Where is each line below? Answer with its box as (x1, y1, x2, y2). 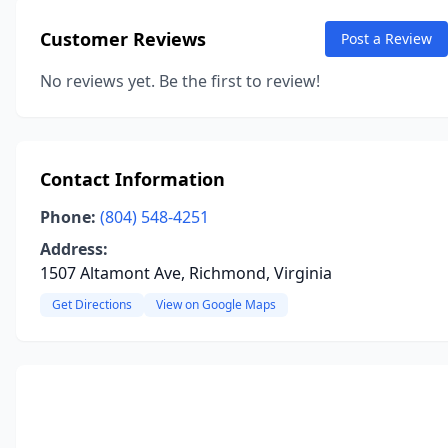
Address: (40, 238, 108, 260)
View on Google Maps (156, 296, 276, 313)
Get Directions (52, 296, 132, 313)
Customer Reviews (40, 27, 206, 51)
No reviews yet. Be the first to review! (40, 70, 320, 92)
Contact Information (40, 167, 225, 191)
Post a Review (341, 29, 432, 48)
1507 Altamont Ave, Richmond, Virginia (40, 262, 332, 284)
